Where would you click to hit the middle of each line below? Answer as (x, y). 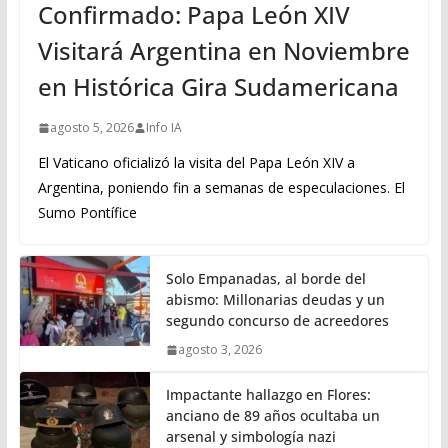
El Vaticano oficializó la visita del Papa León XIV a (196, 163)
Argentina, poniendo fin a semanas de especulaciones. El (221, 188)
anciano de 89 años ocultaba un (272, 416)
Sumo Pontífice (87, 213)
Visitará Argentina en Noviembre (223, 51)
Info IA (163, 128)
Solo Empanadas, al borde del (265, 279)
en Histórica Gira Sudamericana (218, 87)
